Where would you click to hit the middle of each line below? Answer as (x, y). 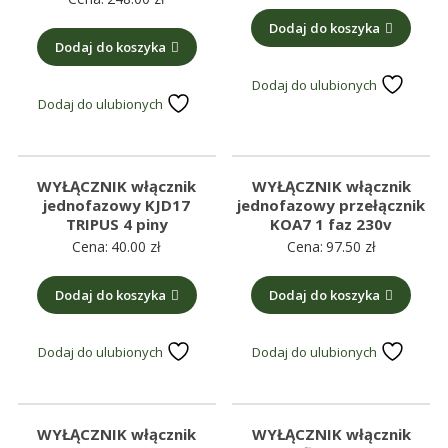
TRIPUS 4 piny (116, 223)
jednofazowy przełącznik (331, 204)
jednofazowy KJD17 (117, 204)
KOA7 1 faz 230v (331, 223)
